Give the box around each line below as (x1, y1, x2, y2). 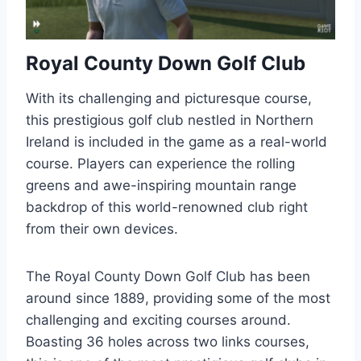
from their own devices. (26, 221, 178, 237)
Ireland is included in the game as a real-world (26, 134, 327, 150)
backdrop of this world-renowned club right (26, 199, 308, 215)
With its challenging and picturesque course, (26, 90, 312, 106)
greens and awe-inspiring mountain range (26, 177, 297, 193)
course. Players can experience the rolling (26, 156, 295, 172)
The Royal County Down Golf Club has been (26, 268, 310, 284)
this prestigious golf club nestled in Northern (26, 112, 313, 128)
